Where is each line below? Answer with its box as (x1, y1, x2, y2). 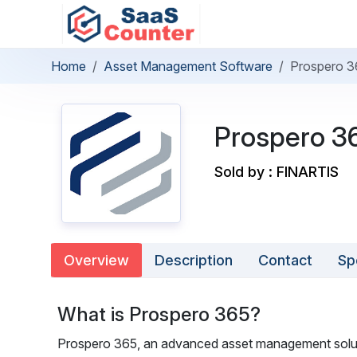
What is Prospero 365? (57, 303, 261, 326)
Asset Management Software (104, 58, 273, 74)
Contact (258, 252, 312, 269)
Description (155, 252, 233, 269)
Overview (64, 252, 129, 269)
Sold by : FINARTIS (214, 163, 339, 180)
